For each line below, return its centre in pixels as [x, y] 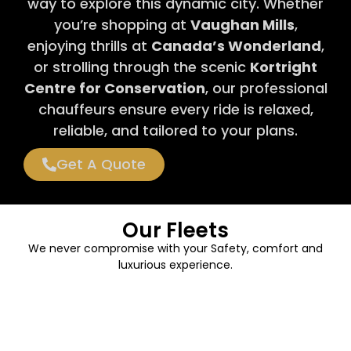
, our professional [266, 88]
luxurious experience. [175, 264]
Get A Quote [101, 164]
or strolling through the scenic [142, 67]
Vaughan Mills [242, 24]
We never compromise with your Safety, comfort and [175, 248]
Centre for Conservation [114, 88]
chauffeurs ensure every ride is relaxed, [175, 109]
